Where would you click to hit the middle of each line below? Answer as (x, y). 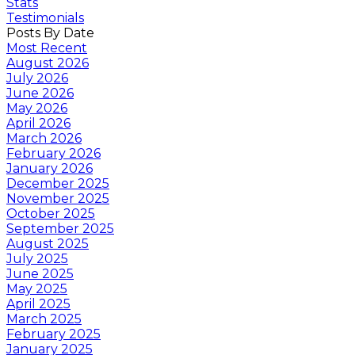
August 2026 (48, 63)
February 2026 (53, 153)
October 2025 (51, 213)
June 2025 (40, 273)
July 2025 (37, 258)
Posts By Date (50, 32)
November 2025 (58, 198)
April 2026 (38, 123)
